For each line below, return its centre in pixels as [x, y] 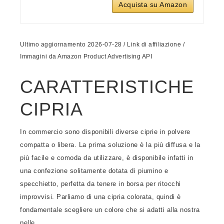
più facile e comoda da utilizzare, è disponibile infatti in [107, 158]
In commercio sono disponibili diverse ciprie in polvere [105, 132]
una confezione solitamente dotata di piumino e [94, 171]
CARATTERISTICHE [107, 87]
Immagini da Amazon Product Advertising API [86, 56]
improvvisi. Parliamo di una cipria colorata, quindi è [100, 197]
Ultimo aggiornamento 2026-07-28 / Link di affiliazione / [102, 44]
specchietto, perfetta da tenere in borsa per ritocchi [100, 184]
